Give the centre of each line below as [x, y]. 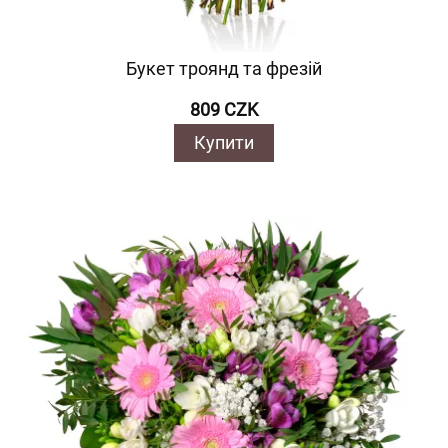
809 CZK [223, 109]
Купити [223, 142]
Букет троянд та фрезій [223, 68]
